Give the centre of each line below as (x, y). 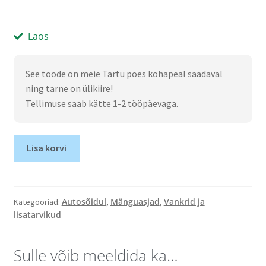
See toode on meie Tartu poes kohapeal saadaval (124, 74)
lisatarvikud (37, 214)
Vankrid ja (184, 201)
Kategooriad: (37, 202)
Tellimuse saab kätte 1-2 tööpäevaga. (102, 104)
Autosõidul (84, 201)
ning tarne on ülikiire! (69, 89)
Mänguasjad (135, 201)
